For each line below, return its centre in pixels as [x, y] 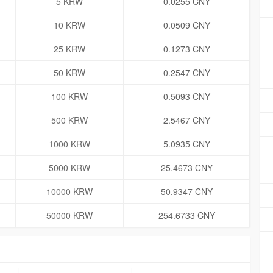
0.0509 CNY [186, 25]
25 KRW [69, 49]
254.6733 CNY [186, 215]
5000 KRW [69, 168]
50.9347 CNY [186, 192]
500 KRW [69, 120]
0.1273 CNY [186, 49]
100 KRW [69, 97]
